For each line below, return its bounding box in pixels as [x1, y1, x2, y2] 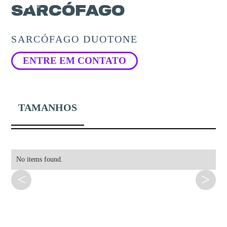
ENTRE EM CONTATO [23, 55, 127, 66]
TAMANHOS [18, 102, 78, 113]
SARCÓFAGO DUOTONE [11, 33, 138, 45]
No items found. [16, 156, 63, 163]
